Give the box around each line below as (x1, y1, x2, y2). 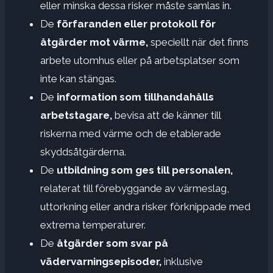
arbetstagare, (40, 108, 112, 121)
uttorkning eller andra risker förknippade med (40, 200, 250, 213)
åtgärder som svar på (57, 236, 168, 249)
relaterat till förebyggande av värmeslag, (40, 182, 229, 194)
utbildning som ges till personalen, (57, 163, 233, 176)
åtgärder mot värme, (40, 35, 151, 48)
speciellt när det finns (151, 35, 249, 48)
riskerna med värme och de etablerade (40, 127, 221, 140)
